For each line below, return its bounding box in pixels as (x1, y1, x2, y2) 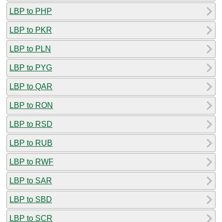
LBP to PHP (9, 6, 52, 15)
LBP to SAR (9, 176, 52, 185)
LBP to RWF (9, 157, 54, 166)
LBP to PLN (9, 44, 51, 53)
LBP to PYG (9, 63, 52, 72)
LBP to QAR (9, 82, 53, 91)
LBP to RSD (9, 119, 53, 128)
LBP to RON (9, 101, 53, 110)
